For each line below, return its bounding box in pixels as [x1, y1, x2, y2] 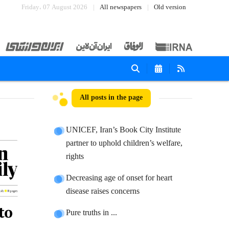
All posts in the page [80, 91, 143, 104]
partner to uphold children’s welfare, [66, 136, 183, 150]
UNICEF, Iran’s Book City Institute [66, 123, 181, 137]
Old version [154, 2, 186, 13]
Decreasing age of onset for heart [66, 171, 173, 185]
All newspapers [100, 2, 142, 13]
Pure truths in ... [66, 206, 118, 220]
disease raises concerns [66, 185, 140, 198]
